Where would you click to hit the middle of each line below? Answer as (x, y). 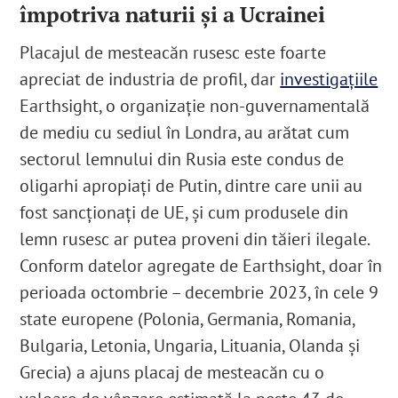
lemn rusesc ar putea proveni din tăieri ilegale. (195, 239)
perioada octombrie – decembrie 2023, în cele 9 (199, 293)
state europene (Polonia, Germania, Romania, (187, 319)
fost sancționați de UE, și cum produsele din (184, 213)
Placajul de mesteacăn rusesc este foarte (173, 53)
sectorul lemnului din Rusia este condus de (182, 159)
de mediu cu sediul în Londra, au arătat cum (185, 133)
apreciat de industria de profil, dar (150, 80)
